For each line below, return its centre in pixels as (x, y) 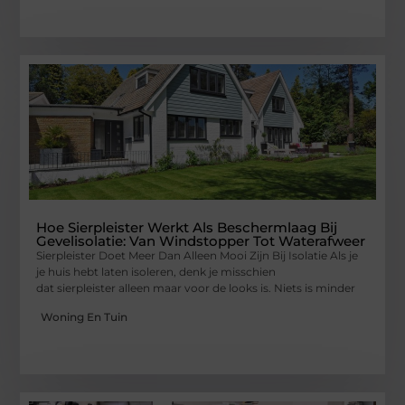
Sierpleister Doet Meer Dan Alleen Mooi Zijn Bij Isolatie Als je (198, 255)
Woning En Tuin (85, 317)
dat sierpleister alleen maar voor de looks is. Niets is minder (196, 287)
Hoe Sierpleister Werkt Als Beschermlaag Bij (187, 227)
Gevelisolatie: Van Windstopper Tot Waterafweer (201, 240)
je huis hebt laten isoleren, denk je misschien (156, 271)
